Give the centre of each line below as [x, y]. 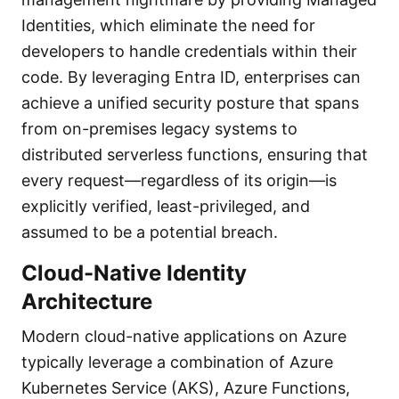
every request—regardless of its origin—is [179, 180]
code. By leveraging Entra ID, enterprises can [191, 77]
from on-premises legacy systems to [159, 129]
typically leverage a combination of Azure [177, 362]
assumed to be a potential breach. [150, 232]
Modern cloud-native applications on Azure [184, 336]
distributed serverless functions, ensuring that [195, 155]
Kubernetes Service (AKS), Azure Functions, [186, 388]
